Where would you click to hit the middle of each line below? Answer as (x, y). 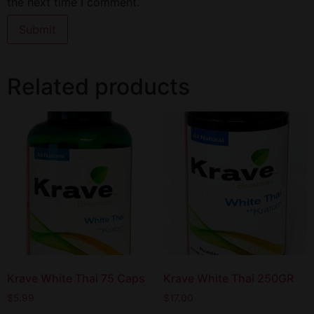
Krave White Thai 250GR (228, 279)
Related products (98, 86)
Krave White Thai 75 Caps (76, 279)
